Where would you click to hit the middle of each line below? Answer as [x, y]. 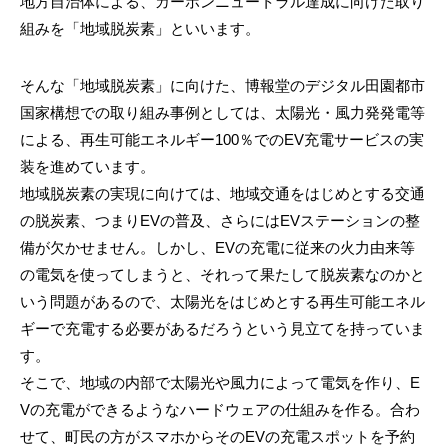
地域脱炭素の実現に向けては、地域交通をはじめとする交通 [222, 193]
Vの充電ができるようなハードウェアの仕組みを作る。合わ [220, 409]
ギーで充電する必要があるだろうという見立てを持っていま [222, 328]
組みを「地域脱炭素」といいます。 [140, 28]
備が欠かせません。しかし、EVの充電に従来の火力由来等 [217, 247]
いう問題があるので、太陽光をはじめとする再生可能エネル [222, 301]
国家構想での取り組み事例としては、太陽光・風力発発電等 [222, 112]
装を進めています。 [87, 166]
